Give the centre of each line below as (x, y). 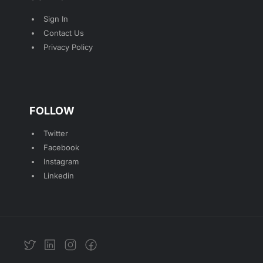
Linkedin (59, 176)
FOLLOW (52, 111)
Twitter (56, 134)
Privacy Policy (68, 47)
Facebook (61, 148)
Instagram (61, 162)
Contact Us (64, 33)
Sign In (56, 19)
